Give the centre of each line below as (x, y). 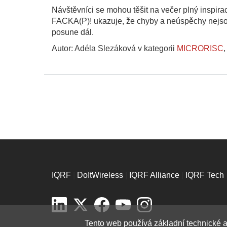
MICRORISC (200, 49)
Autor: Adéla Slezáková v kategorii (114, 49)
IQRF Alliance (154, 175)
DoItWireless (100, 175)
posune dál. (73, 32)
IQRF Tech (205, 175)
